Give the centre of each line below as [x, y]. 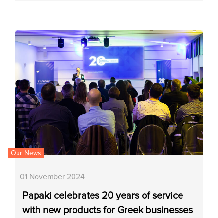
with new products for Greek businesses [108, 210]
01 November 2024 [53, 176]
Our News [26, 153]
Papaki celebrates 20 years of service [103, 195]
